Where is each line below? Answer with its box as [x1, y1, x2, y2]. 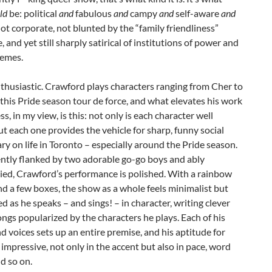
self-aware [174, 7, 221, 19]
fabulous [73, 7, 114, 19]
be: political [7, 7, 59, 19]
